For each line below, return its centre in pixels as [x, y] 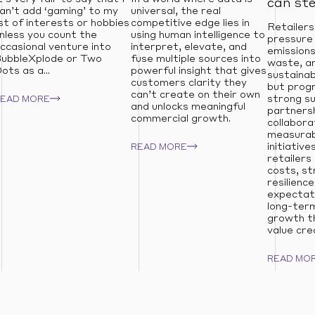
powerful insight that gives [198, 71]
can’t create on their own [195, 95]
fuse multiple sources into [195, 59]
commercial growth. [180, 119]
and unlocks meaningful [188, 107]
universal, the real [175, 11]
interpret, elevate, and [188, 47]
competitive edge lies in [190, 23]
